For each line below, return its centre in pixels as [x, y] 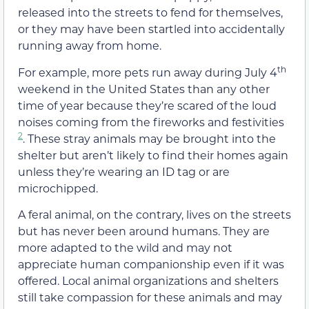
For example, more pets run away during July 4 [148, 72]
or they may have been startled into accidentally [151, 29]
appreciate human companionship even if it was [151, 263]
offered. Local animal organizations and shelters [148, 280]
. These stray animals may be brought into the [149, 138]
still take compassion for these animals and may [150, 297]
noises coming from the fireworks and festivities [151, 121]
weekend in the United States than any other [144, 88]
